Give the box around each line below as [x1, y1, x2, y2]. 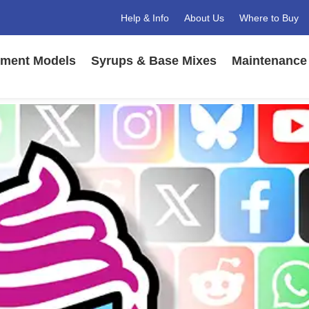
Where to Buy [239, 12, 299, 23]
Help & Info [120, 12, 169, 23]
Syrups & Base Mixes [90, 54, 217, 68]
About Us [183, 12, 224, 23]
